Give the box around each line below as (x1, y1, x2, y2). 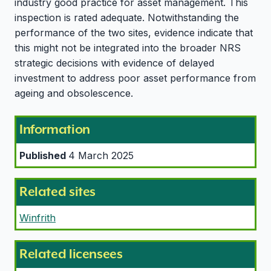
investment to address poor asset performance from (15, 71, 256, 84)
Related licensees (19, 245, 123, 262)
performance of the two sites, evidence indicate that (15, 26, 253, 39)
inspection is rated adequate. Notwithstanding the (15, 11, 239, 24)
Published (19, 149, 68, 162)
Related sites (19, 183, 96, 200)
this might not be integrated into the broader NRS (15, 41, 241, 54)
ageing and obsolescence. (15, 87, 133, 99)
